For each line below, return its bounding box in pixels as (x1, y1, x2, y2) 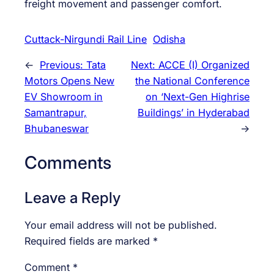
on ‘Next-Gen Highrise (146, 90, 250, 103)
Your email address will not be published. (24, 219, 217, 232)
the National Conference (135, 74, 250, 87)
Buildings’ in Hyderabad (138, 106, 250, 119)
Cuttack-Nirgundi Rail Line (24, 32, 147, 45)
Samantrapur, (24, 106, 87, 119)
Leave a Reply (24, 188, 120, 207)
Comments (24, 151, 111, 173)
